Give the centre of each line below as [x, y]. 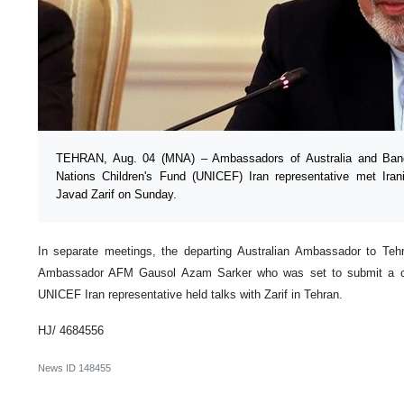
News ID [58, 367]
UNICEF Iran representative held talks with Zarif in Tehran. [190, 294]
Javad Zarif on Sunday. [116, 194]
